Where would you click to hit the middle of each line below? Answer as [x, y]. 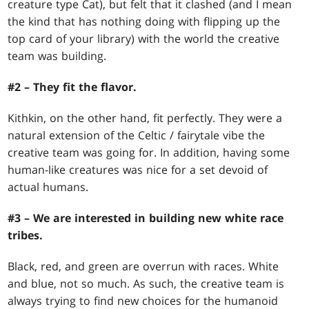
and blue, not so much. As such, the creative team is [146, 284]
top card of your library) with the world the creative [144, 39]
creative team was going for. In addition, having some [149, 153]
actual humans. [48, 187]
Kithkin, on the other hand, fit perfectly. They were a [145, 118]
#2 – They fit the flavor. [72, 87]
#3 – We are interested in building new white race [146, 218]
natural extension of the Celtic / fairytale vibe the [137, 136]
